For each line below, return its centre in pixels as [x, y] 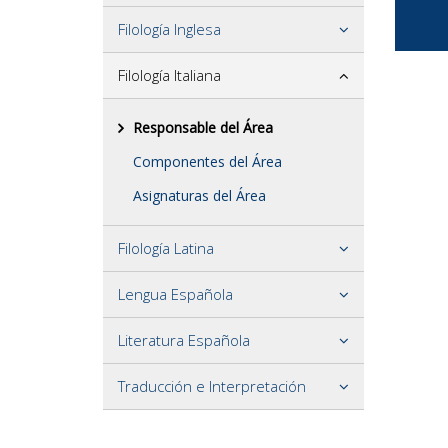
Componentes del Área [207, 161]
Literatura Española [184, 340]
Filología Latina [166, 248]
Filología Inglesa [169, 29]
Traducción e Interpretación [212, 386]
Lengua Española [175, 294]
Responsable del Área [203, 127]
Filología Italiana [169, 75]
